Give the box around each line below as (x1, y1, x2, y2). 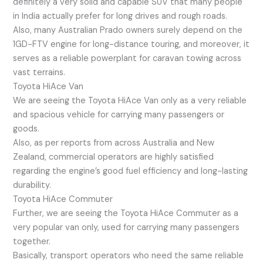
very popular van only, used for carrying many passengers (13, 221, 240, 233)
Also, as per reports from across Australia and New (13, 137, 215, 149)
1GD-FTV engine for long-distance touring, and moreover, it (13, 38, 250, 50)
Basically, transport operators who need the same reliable (13, 249, 244, 261)
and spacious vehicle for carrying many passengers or (13, 109, 225, 120)
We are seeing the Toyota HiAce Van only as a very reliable (13, 95, 247, 106)
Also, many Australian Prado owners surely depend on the (13, 24, 243, 36)
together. (13, 235, 51, 247)
